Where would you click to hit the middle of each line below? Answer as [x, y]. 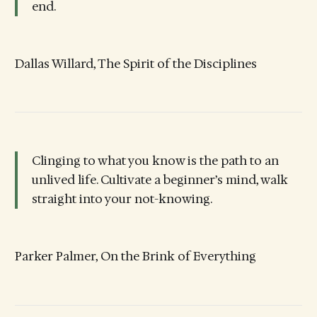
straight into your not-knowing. [122, 198]
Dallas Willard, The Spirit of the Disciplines [136, 64]
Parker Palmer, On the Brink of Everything [135, 257]
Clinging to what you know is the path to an [155, 160]
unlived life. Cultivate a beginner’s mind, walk [160, 179]
